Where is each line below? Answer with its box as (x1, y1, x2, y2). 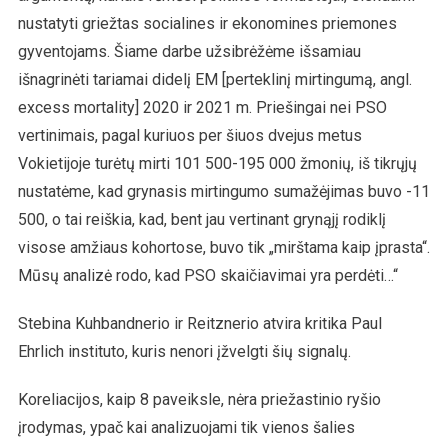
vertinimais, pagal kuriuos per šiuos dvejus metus (17, 125, 362, 145)
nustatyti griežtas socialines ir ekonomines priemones (17, 13, 397, 33)
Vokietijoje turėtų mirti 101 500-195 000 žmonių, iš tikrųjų (17, 153, 417, 173)
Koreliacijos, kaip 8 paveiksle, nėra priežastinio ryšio (17, 389, 381, 409)
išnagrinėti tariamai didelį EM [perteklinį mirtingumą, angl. (17, 69, 412, 89)
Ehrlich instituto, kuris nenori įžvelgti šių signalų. (17, 341, 351, 361)
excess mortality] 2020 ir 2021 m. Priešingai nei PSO (17, 97, 387, 117)
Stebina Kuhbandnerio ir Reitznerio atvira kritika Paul (17, 313, 382, 333)
